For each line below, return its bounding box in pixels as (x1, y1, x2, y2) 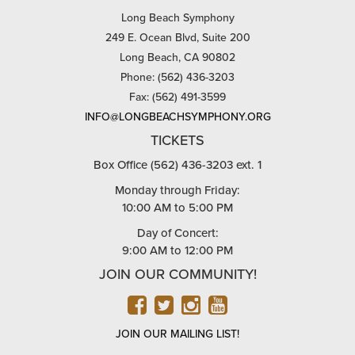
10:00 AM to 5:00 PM (122, 200, 233, 215)
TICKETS (151, 132, 204, 149)
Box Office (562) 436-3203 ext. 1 (94, 158, 261, 172)
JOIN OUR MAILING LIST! (116, 327, 239, 341)
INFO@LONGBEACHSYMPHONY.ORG (84, 110, 271, 124)
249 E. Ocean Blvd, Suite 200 (105, 31, 250, 44)
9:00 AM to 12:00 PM (122, 243, 233, 258)
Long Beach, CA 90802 (120, 51, 235, 64)
